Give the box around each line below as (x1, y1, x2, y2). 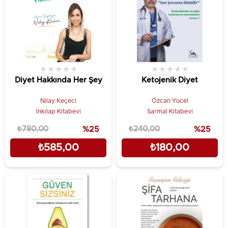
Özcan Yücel (151, 97, 188, 104)
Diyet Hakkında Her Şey (14, 76, 102, 84)
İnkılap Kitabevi (36, 108, 81, 115)
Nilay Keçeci (40, 97, 76, 104)
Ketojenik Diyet (141, 76, 198, 84)
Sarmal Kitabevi (147, 108, 193, 115)
